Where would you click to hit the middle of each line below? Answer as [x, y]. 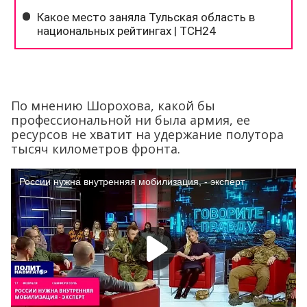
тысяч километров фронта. [96, 149]
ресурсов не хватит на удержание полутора [147, 135]
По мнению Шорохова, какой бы [113, 106]
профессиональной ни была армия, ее [131, 120]
